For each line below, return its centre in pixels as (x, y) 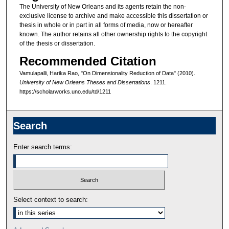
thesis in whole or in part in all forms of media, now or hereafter (106, 25)
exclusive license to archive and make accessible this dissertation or (113, 16)
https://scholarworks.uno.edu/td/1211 (65, 92)
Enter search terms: (43, 147)
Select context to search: (51, 199)
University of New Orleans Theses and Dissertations (85, 83)
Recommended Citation (88, 61)
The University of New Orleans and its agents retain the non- (102, 6)
